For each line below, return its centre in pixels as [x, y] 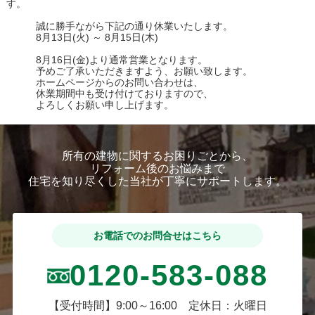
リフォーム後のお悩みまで [157, 169]
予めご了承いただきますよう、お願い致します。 [129, 71]
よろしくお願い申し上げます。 [90, 105]
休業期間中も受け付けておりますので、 [109, 94]
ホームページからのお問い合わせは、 [104, 83]
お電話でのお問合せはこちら [157, 236]
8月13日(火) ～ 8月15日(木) [82, 38]
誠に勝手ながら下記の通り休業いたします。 [119, 26]
